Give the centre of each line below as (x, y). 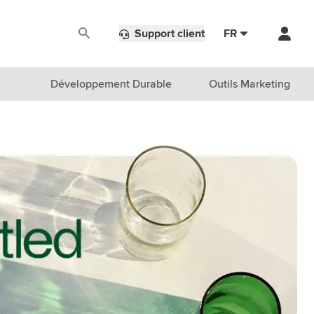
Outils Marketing (249, 84)
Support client (170, 33)
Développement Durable (111, 84)
